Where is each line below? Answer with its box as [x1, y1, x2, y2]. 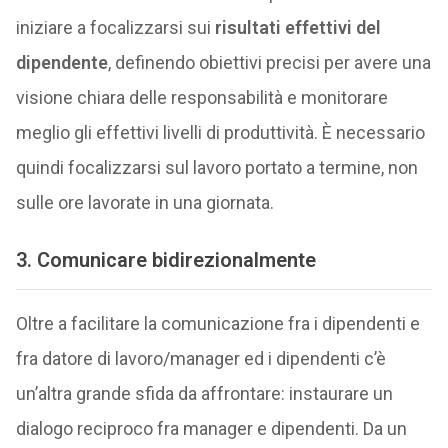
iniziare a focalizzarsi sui [15, 16, 215, 38]
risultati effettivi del [214, 16, 381, 38]
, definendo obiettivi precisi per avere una [107, 51, 431, 73]
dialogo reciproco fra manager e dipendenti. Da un [15, 418, 407, 440]
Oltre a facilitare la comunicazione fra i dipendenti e [15, 313, 420, 335]
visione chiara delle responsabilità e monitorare [15, 86, 388, 108]
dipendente [15, 51, 108, 73]
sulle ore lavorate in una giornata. [15, 191, 274, 213]
